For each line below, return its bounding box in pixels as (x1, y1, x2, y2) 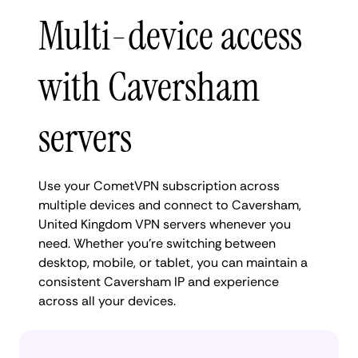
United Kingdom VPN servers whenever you (38, 215, 291, 233)
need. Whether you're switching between (38, 234, 276, 252)
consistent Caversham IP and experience (38, 272, 279, 290)
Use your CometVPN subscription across (38, 177, 280, 194)
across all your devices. (38, 292, 176, 309)
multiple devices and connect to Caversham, (38, 196, 301, 213)
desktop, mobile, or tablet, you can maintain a (38, 253, 308, 271)
